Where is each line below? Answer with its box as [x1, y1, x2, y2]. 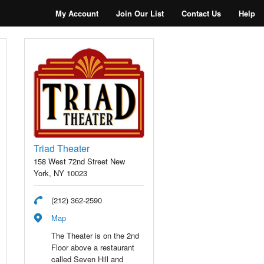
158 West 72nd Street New [34, 156, 125, 167]
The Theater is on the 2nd [51, 230, 139, 242]
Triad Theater [34, 141, 90, 156]
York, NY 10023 [34, 167, 87, 179]
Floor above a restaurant [51, 242, 134, 253]
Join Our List [116, 8, 164, 19]
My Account [55, 8, 98, 19]
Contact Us [181, 8, 221, 19]
